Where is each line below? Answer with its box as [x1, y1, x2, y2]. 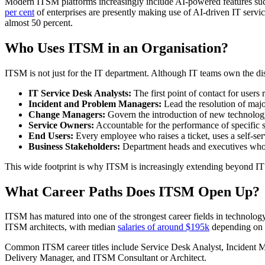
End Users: [28, 130, 73, 141]
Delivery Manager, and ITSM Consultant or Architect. [5, 253, 206, 263]
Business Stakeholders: [28, 141, 120, 151]
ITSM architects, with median [5, 222, 118, 232]
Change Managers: [28, 109, 105, 119]
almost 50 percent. [5, 17, 73, 28]
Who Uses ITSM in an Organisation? [5, 40, 228, 56]
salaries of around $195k [118, 222, 209, 232]
